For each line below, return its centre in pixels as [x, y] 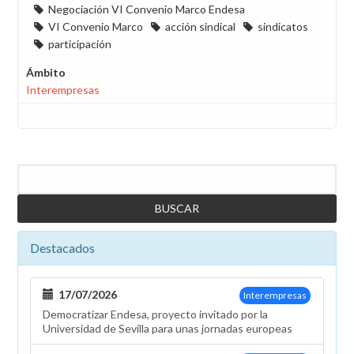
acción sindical [200, 26]
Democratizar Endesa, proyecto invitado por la [155, 314]
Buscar [35, 172]
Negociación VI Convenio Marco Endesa [147, 9]
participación [80, 43]
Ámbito [46, 72]
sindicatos [283, 26]
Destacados [62, 247]
